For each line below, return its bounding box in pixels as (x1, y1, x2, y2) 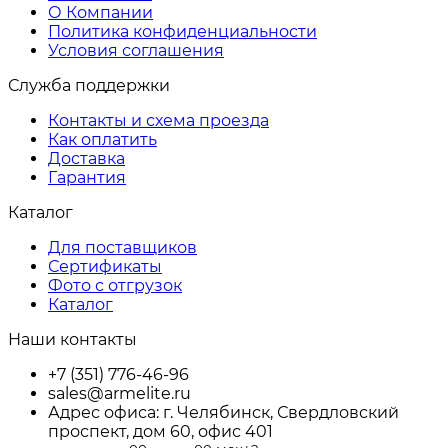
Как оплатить (48, 130, 157, 150)
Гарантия (48, 168, 126, 188)
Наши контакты (8, 330, 137, 350)
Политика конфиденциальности (48, 22, 317, 42)
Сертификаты (48, 257, 162, 277)
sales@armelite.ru (48, 384, 191, 404)
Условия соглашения (48, 41, 224, 61)
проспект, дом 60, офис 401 (48, 422, 273, 442)
